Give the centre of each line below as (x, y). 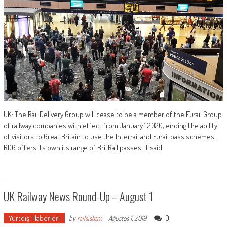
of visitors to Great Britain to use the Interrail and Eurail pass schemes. (109, 137)
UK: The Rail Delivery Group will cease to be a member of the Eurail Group (112, 115)
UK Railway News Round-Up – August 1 (78, 196)
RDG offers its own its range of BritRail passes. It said (83, 148)
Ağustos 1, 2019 (127, 218)
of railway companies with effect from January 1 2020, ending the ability (110, 126)
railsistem (89, 218)
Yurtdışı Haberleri (34, 218)
